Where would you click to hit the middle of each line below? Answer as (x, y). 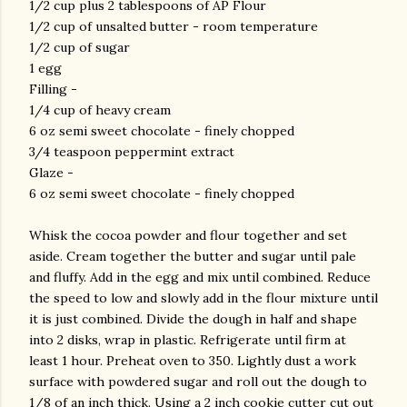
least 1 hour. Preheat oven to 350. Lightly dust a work (193, 361)
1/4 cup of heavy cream (100, 110)
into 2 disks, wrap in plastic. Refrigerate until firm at (188, 340)
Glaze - (51, 173)
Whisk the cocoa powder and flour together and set (188, 235)
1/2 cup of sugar (79, 47)
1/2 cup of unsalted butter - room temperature (174, 26)
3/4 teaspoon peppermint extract (132, 152)
